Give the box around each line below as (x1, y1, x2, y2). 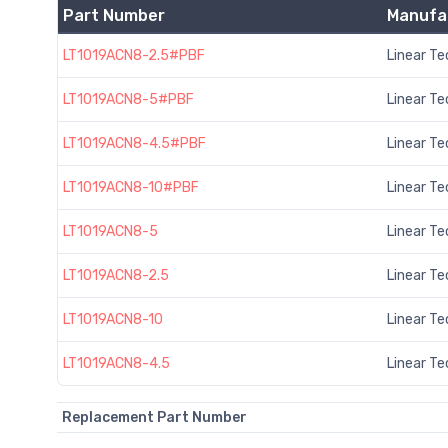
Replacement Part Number (61, 408, 247, 426)
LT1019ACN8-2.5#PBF (62, 46, 205, 64)
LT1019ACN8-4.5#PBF (62, 134, 206, 152)
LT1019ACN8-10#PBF (62, 178, 199, 196)
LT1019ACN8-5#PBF (62, 90, 194, 108)
